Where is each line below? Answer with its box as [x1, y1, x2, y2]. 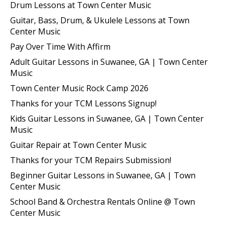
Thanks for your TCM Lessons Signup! [10, 97, 157, 109]
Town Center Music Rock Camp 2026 [10, 82, 148, 94]
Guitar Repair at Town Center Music [10, 139, 146, 150]
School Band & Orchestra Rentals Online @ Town [10, 196, 195, 207]
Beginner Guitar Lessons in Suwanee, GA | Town [10, 169, 196, 181]
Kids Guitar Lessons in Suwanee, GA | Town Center [10, 112, 204, 124]
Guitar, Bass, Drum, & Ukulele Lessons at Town [10, 14, 190, 26]
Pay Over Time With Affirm [10, 41, 110, 52]
